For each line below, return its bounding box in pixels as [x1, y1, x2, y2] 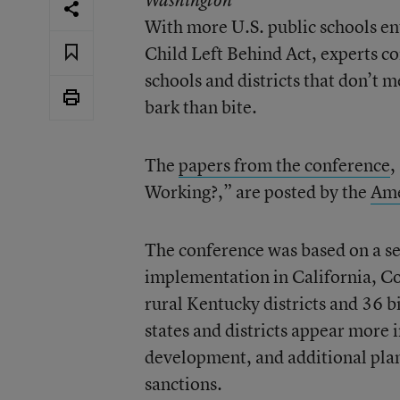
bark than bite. [144, 95, 257, 119]
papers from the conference [178, 153, 390, 177]
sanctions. [144, 371, 222, 396]
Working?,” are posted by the [144, 179, 371, 204]
